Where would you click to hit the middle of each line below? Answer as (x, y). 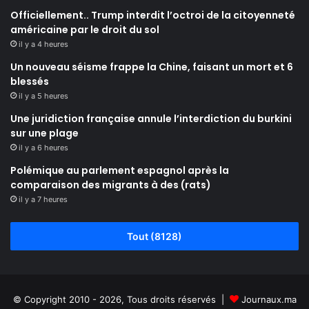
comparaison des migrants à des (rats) (111, 185)
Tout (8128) (154, 237)
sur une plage (44, 133)
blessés (30, 82)
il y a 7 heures (43, 200)
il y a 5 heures (43, 96)
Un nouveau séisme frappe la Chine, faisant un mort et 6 (152, 67)
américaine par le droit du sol (85, 30)
